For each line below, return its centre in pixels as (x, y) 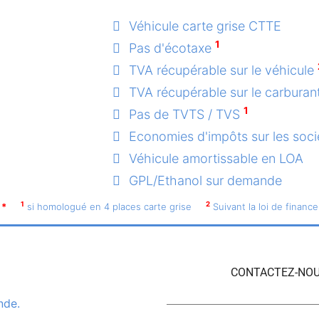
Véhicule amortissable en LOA (216, 159)
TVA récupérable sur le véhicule (223, 70)
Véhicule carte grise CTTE (205, 26)
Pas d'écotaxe (172, 48)
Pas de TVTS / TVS (186, 115)
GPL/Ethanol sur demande (205, 181)
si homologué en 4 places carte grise (109, 207)
